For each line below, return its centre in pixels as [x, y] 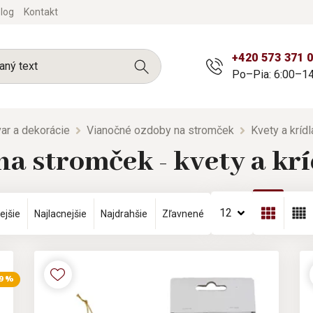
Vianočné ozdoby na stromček [160, 130]
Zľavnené [183, 213]
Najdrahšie [124, 213]
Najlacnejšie [61, 213]
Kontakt [41, 12]
